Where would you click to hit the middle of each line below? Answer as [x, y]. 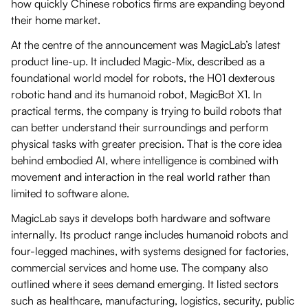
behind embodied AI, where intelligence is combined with [145, 160]
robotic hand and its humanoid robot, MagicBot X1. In [136, 94]
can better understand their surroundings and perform [140, 127]
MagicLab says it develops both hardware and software [141, 218]
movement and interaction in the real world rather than [141, 176]
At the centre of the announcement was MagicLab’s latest [146, 44]
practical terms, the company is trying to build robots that [146, 110]
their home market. [56, 20]
